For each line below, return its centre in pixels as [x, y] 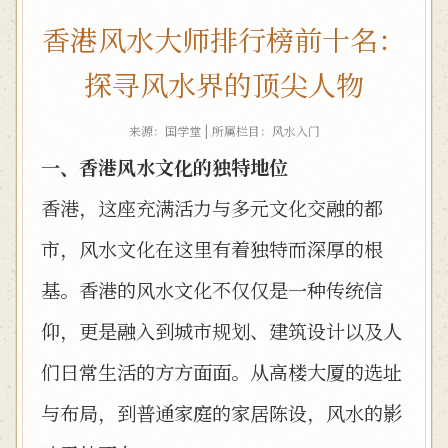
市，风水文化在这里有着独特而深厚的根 [212, 248]
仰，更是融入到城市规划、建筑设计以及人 [221, 330]
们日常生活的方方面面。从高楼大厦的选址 [221, 371]
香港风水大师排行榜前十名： [224, 39]
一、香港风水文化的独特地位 [164, 166]
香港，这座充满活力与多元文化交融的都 [212, 207]
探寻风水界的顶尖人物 [224, 84]
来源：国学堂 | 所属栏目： [200, 130]
